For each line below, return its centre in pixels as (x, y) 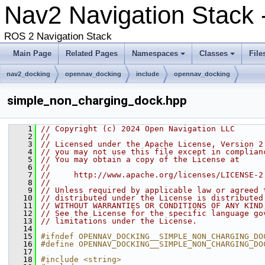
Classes (214, 54)
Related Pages (92, 54)
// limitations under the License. (119, 221)
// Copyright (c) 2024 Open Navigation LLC (138, 129)
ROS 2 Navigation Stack (58, 36)
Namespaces (155, 54)
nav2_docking (28, 74)
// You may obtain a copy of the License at (140, 159)
